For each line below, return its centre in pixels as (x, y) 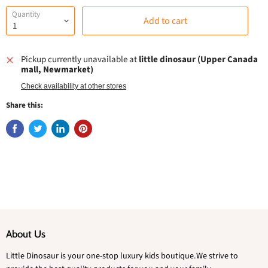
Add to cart (165, 21)
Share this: (25, 105)
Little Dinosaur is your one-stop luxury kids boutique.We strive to (122, 256)
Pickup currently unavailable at (80, 60)
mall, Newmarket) (57, 70)
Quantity (26, 14)
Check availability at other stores (74, 86)
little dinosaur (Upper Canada (198, 60)
